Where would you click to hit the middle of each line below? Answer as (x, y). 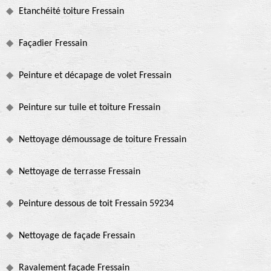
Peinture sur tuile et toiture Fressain (90, 108)
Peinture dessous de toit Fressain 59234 (96, 204)
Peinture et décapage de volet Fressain (95, 76)
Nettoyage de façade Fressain (77, 236)
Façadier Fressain (53, 44)
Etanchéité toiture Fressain (71, 12)
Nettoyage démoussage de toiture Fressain (103, 140)
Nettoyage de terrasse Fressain (80, 172)
